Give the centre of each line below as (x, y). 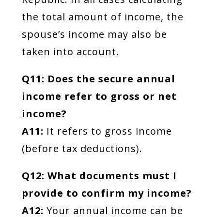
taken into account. (70, 52)
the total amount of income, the (102, 17)
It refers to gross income (108, 131)
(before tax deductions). (82, 148)
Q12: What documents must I (99, 176)
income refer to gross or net (99, 96)
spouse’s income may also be (94, 34)
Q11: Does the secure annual (98, 79)
